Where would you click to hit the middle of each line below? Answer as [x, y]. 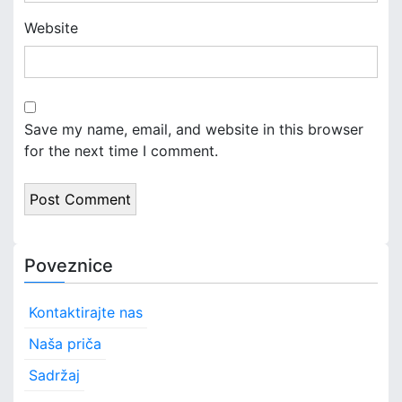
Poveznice [69, 265]
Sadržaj [54, 375]
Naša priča [65, 343]
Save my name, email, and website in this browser [194, 129]
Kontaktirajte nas [86, 312]
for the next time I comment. [121, 150]
